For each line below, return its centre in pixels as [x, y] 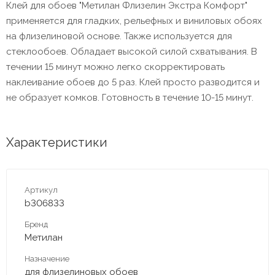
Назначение [47, 258]
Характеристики [57, 142]
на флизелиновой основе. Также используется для [119, 36]
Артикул [41, 190]
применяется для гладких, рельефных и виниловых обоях [134, 21]
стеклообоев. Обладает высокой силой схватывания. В [132, 51]
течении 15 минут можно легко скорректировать [115, 67]
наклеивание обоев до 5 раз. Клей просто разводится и [133, 82]
